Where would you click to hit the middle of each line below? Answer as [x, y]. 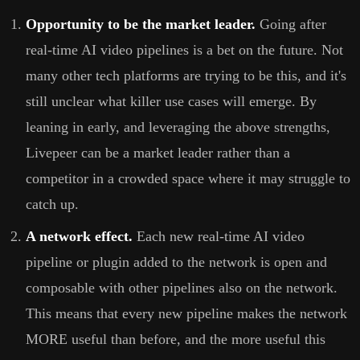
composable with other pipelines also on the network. [182, 288]
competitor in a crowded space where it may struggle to [188, 179]
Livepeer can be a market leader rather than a [158, 153]
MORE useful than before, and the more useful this [176, 340]
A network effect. [79, 237]
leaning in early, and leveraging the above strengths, [178, 127]
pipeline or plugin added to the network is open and [176, 262]
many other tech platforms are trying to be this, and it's [186, 76]
